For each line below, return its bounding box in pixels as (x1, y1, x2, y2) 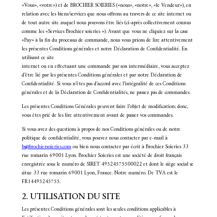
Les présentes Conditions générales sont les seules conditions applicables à (21, 205, 176, 214)
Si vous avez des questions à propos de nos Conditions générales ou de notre (21, 125, 181, 134)
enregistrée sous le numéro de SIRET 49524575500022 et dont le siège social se (21, 160, 194, 169)
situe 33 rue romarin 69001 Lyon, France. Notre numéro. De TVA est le (21, 169, 178, 178)
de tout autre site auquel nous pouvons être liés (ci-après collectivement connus (21, 18, 191, 28)
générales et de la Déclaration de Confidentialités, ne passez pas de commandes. (21, 88, 190, 97)
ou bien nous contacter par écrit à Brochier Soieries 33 (71, 142, 188, 152)
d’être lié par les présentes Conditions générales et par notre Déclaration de (21, 71, 182, 80)
